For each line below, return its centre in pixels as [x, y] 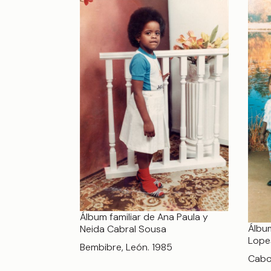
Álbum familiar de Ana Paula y [144, 217]
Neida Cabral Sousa [123, 229]
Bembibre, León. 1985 [126, 247]
